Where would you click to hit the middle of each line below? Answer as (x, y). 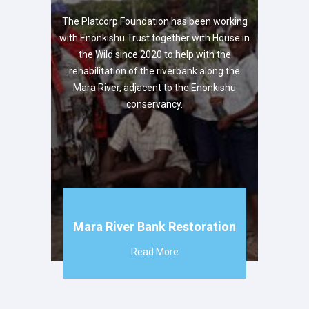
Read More (154, 251)
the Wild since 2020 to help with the (154, 54)
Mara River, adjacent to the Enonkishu (154, 87)
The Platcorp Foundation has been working (154, 21)
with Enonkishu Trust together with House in (154, 38)
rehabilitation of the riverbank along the (154, 71)
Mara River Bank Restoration (154, 226)
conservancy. (154, 104)
